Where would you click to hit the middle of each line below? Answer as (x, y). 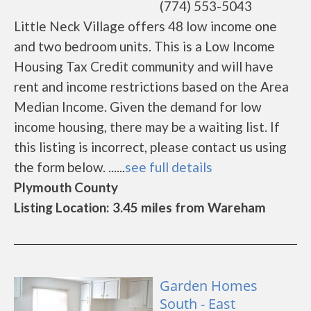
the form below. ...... (69, 167)
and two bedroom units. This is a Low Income (144, 46)
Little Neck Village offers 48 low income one (145, 26)
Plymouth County (66, 187)
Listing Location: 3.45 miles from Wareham (140, 207)
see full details (169, 167)
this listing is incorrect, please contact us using (150, 147)
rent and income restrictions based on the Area (151, 86)
